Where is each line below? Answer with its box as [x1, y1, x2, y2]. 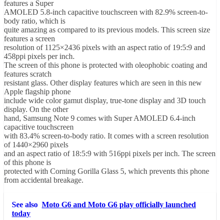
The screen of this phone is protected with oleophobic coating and [4, 61, 207, 70]
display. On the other [4, 105, 68, 114]
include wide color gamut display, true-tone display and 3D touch [4, 96, 206, 105]
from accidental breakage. [4, 176, 83, 185]
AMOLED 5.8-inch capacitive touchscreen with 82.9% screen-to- [4, 8, 208, 17]
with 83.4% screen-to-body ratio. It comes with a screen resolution [4, 132, 209, 140]
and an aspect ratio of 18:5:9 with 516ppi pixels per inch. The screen [4, 149, 216, 158]
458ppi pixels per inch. [4, 52, 75, 61]
